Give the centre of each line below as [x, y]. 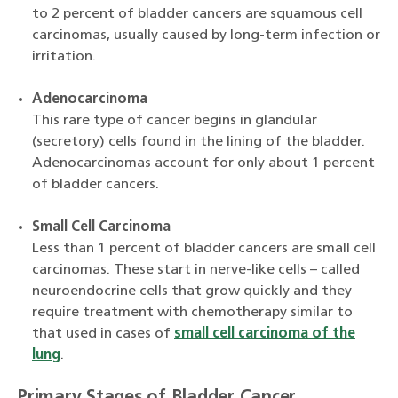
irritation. [64, 57]
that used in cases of [103, 334]
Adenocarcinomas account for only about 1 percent [203, 163]
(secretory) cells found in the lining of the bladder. [199, 142]
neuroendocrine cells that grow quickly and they [192, 291]
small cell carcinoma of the [265, 334]
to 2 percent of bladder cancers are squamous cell [197, 14]
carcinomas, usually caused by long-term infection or [206, 36]
